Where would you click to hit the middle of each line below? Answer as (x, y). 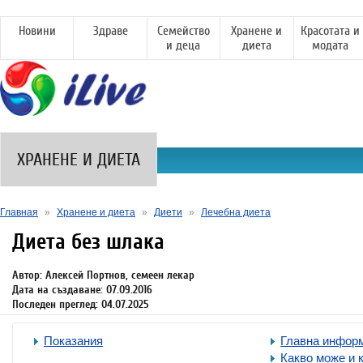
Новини (37, 31)
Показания (73, 341)
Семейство (183, 31)
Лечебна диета (236, 212)
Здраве (110, 31)
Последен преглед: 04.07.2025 (81, 304)
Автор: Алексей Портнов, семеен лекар (103, 275)
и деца (184, 45)
